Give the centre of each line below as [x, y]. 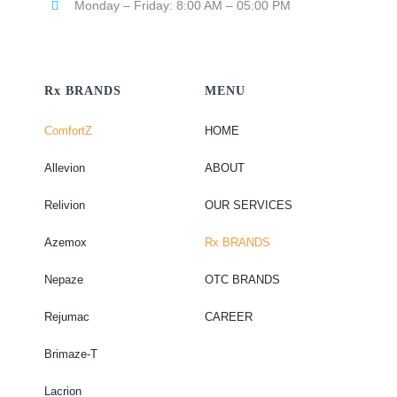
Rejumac [66, 317]
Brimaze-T [70, 354]
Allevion [64, 168]
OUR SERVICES [248, 206]
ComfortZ [68, 131]
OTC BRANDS [242, 280]
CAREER [228, 317]
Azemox [65, 243]
